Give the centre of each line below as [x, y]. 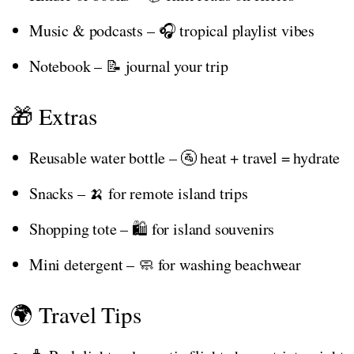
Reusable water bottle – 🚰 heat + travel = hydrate [185, 157]
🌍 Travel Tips [76, 314]
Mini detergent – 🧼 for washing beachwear [165, 264]
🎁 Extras [54, 115]
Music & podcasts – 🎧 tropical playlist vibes [172, 30]
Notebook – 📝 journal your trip [129, 66]
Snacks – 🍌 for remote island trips [139, 193]
